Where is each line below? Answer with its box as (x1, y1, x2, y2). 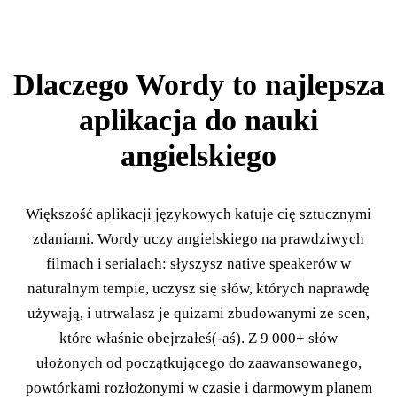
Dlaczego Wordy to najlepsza (12, 67, 385, 101)
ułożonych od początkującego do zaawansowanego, (35, 354, 362, 371)
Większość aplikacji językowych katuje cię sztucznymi (26, 205, 371, 222)
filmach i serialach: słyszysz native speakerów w (46, 254, 351, 272)
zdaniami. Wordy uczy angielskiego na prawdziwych (33, 230, 364, 247)
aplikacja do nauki (79, 103, 318, 136)
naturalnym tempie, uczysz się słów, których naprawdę (27, 279, 370, 297)
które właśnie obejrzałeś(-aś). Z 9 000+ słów (59, 329, 338, 346)
